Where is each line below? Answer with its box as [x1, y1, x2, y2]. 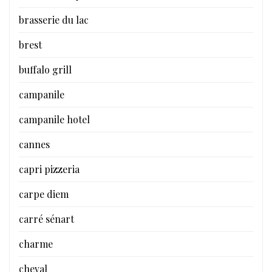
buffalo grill [19, 63, 72, 76]
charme [19, 237, 53, 250]
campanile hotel [19, 112, 90, 126]
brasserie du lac [19, 13, 89, 26]
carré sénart [19, 212, 74, 225]
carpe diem [19, 187, 69, 200]
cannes [19, 137, 50, 151]
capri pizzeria [19, 162, 80, 175]
